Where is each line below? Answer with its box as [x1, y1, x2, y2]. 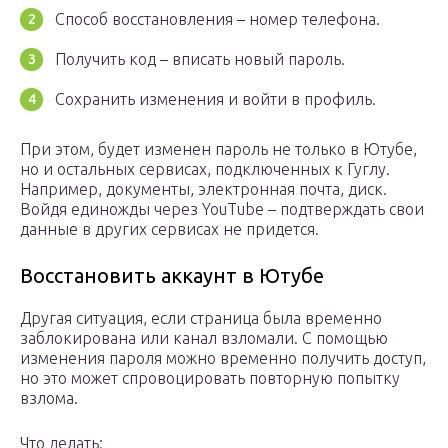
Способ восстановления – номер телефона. [55, 10, 380, 29]
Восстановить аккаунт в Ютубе [20, 264, 324, 288]
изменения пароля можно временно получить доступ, [20, 349, 426, 368]
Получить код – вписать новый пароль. [55, 50, 345, 69]
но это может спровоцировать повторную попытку [20, 369, 400, 388]
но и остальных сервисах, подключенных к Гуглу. [20, 160, 390, 179]
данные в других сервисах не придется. [20, 220, 319, 239]
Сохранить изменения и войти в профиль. [55, 90, 376, 109]
